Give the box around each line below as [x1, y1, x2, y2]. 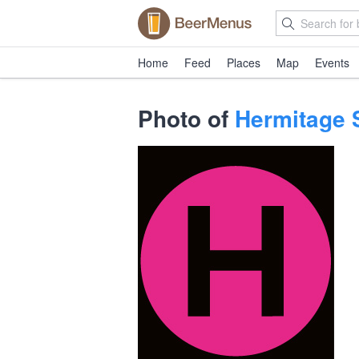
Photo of [138, 102, 235, 135]
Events [315, 54, 349, 71]
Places [227, 54, 260, 71]
